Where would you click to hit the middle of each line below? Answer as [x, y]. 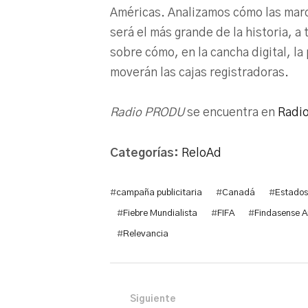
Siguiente [153, 299]
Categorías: [146, 153]
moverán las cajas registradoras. [199, 73]
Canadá [239, 192]
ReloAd [201, 153]
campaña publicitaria [159, 192]
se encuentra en [231, 113]
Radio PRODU [147, 113]
